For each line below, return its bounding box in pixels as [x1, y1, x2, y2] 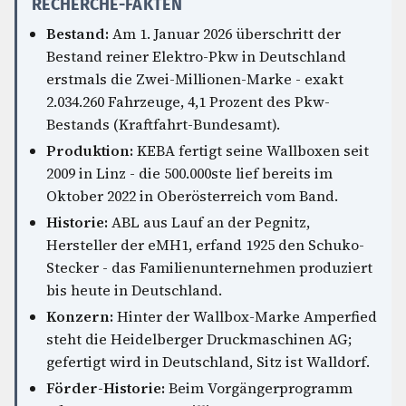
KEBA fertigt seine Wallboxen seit [133, 140, 369, 160]
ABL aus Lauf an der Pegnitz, [108, 212, 310, 232]
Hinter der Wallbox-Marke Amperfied [113, 306, 377, 326]
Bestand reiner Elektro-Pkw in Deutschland [46, 46, 346, 66]
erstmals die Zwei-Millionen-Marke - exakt [46, 69, 343, 89]
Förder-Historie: [46, 378, 165, 398]
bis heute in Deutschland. [46, 280, 222, 300]
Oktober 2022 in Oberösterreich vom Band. [46, 186, 338, 206]
